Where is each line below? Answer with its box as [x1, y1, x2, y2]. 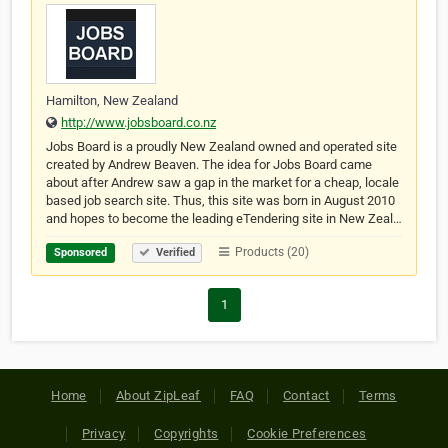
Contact [283, 388, 330, 404]
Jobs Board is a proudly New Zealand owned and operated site [46, 139, 397, 155]
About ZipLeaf [115, 388, 201, 404]
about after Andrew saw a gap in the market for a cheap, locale [46, 175, 399, 191]
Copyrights [154, 426, 219, 442]
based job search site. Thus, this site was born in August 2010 [46, 193, 395, 209]
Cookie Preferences [247, 426, 367, 442]
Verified [153, 246, 195, 260]
